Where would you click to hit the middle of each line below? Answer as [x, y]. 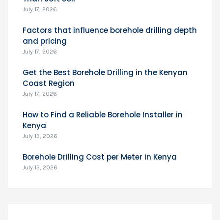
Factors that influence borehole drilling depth [110, 30]
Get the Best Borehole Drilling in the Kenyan [105, 72]
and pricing [45, 41]
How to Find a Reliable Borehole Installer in [103, 115]
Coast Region [49, 83]
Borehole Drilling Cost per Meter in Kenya [100, 157]
